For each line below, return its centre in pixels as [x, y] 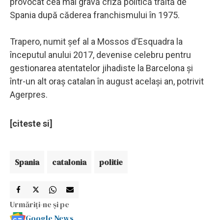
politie [111, 162]
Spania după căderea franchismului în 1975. [95, 15]
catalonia [69, 162]
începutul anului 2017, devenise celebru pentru [100, 55]
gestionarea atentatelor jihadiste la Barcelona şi [101, 68]
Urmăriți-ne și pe [40, 204]
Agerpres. [29, 94]
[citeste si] [31, 123]
